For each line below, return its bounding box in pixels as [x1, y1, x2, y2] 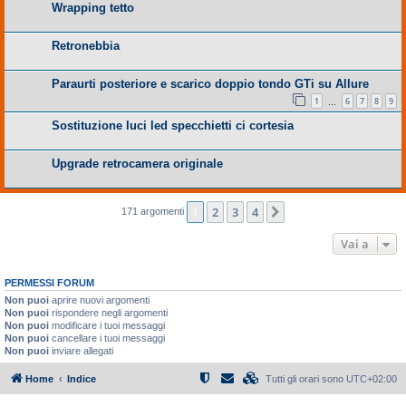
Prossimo [287, 205, 340, 222]
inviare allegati [49, 345, 113, 357]
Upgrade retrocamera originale [52, 157, 223, 171]
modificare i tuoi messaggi [49, 320, 165, 332]
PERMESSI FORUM [5, 277, 94, 289]
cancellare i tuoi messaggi [49, 333, 165, 344]
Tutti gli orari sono [266, 372, 346, 384]
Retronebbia [52, 38, 120, 53]
